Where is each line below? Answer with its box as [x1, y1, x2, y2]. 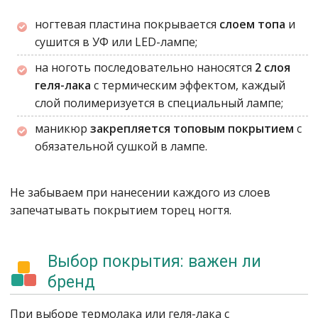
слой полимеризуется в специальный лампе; [35, 95, 283, 111]
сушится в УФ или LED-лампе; [35, 34, 197, 50]
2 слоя [255, 60, 290, 75]
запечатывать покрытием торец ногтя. [10, 202, 231, 218]
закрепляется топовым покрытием [90, 121, 297, 136]
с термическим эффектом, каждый [94, 77, 285, 93]
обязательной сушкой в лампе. [35, 138, 207, 154]
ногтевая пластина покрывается [35, 16, 219, 32]
